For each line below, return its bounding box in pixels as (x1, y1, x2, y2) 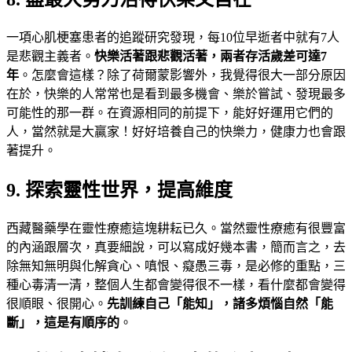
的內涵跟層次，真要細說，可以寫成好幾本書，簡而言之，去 (6, 240, 346, 254)
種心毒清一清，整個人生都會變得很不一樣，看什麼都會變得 (6, 277, 346, 291)
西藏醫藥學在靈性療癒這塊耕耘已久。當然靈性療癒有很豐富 (6, 221, 346, 235)
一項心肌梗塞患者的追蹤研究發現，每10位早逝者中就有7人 (6, 30, 339, 44)
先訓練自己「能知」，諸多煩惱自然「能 (107, 296, 333, 310)
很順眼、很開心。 (6, 296, 107, 310)
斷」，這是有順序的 (6, 315, 119, 329)
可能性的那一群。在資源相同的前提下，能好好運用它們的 (6, 105, 333, 119)
